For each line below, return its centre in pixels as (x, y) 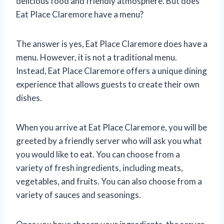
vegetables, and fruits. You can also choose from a (109, 181)
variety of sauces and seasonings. (78, 194)
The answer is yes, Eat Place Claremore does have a (112, 43)
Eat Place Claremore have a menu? (80, 14)
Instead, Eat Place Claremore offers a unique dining (111, 70)
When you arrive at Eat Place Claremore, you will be (111, 127)
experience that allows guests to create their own (108, 84)
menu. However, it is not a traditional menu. (96, 57)
